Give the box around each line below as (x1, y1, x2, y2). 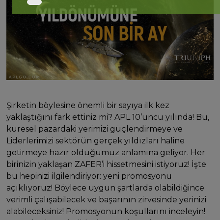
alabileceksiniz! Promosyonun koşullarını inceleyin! (6, 206, 206, 216)
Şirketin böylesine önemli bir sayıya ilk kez (6, 100, 170, 110)
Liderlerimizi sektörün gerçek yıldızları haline (6, 136, 185, 145)
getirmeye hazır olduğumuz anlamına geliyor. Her (6, 147, 206, 157)
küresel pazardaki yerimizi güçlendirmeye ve (6, 124, 183, 134)
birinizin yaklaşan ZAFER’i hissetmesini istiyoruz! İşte (6, 159, 207, 169)
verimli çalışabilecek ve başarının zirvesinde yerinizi (6, 194, 207, 204)
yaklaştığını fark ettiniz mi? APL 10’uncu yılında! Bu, (6, 112, 210, 122)
